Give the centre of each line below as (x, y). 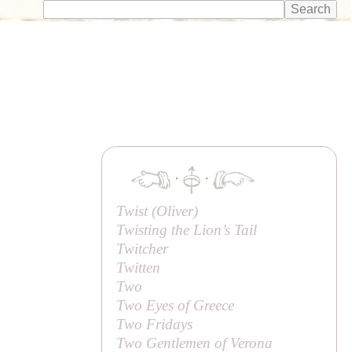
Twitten (139, 267)
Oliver (175, 211)
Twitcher (143, 248)
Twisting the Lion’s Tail (187, 229)
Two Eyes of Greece (176, 305)
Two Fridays (155, 324)
